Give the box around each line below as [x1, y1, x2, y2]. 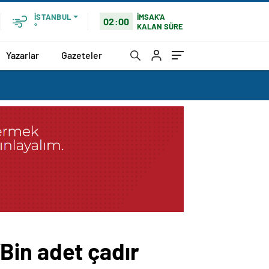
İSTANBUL [34, 12, 71, 22]
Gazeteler [61, 49, 102, 61]
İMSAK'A [137, 11, 166, 22]
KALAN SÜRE [137, 21, 184, 31]
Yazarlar [6, 49, 39, 61]
